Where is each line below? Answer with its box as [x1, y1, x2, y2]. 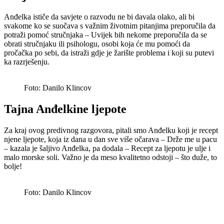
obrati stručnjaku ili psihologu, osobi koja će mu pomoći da [4, 39, 190, 48]
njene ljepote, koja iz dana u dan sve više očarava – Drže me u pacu [4, 134, 217, 143]
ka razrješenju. [4, 57, 49, 66]
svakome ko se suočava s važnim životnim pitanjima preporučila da [4, 21, 215, 30]
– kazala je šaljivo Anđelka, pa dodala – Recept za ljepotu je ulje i [4, 143, 210, 152]
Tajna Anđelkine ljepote [4, 102, 126, 115]
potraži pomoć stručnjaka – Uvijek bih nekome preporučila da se [4, 30, 207, 39]
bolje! [4, 161, 22, 170]
